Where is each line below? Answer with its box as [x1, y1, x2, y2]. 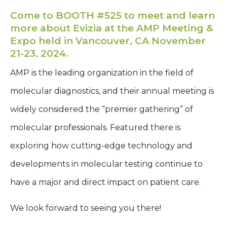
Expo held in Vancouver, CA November [10, 34, 206, 47]
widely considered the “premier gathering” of [10, 104, 193, 114]
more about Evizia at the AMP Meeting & [10, 22, 213, 34]
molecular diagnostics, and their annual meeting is [10, 86, 214, 96]
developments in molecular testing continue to [10, 159, 203, 169]
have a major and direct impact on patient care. [10, 177, 201, 187]
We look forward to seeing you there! [10, 203, 161, 213]
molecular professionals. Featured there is [10, 122, 180, 132]
